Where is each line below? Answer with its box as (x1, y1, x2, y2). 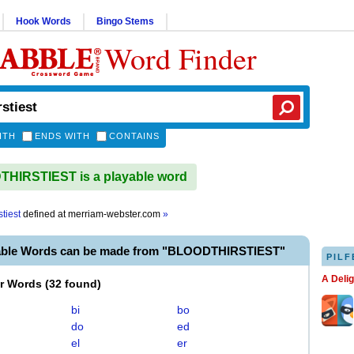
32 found (49, 277, 97, 290)
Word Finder (104, 38, 257, 78)
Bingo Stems (96, 16, 154, 27)
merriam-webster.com (68, 209, 163, 220)
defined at (21, 209, 68, 220)
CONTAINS (109, 131, 160, 141)
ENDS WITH (35, 131, 90, 141)
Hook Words (16, 16, 71, 27)
